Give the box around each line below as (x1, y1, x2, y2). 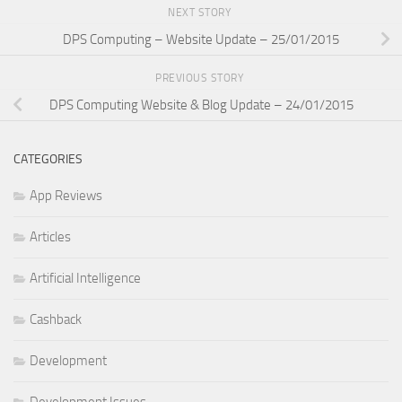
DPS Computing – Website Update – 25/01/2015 (63, 31, 339, 48)
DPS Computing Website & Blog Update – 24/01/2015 (48, 96, 354, 113)
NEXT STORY (168, 6, 234, 20)
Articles (30, 229, 71, 246)
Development (30, 353, 107, 370)
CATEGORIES (13, 152, 83, 168)
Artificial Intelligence (30, 270, 141, 287)
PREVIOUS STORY (155, 72, 247, 85)
